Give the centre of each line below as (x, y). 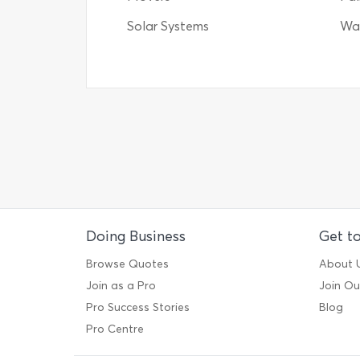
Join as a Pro (121, 286)
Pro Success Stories (138, 307)
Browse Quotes (127, 264)
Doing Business (136, 236)
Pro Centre (115, 329)
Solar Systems (168, 26)
